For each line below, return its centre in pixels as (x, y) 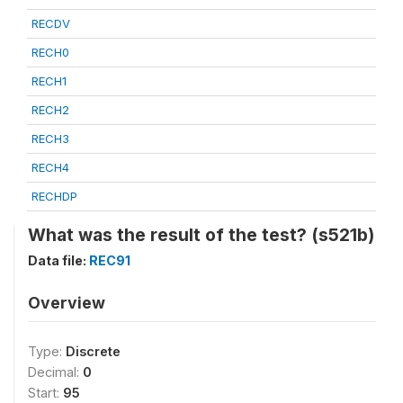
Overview (67, 303)
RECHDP (54, 196)
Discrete (93, 351)
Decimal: (55, 372)
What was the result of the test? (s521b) (201, 235)
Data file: (58, 260)
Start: (45, 393)
